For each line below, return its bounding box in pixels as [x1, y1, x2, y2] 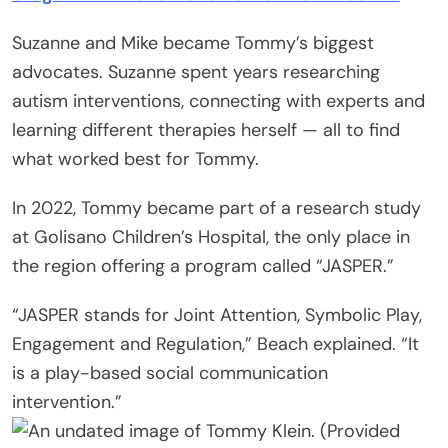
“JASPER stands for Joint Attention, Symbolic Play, [12, 302, 422, 327]
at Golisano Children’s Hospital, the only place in [12, 224, 410, 249]
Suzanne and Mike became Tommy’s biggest [12, 30, 374, 55]
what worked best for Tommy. [12, 146, 259, 171]
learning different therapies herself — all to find [12, 117, 400, 142]
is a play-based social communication [12, 360, 328, 385]
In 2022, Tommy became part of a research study [12, 195, 421, 220]
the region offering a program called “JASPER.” [12, 253, 394, 278]
